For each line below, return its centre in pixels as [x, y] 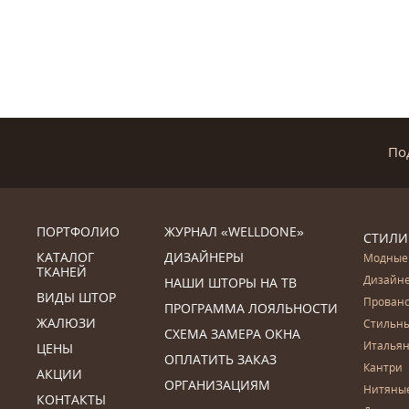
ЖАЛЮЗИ [66, 323]
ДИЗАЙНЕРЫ [204, 257]
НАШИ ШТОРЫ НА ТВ [231, 283]
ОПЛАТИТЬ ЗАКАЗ [220, 359]
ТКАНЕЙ [62, 272]
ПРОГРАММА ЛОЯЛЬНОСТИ [251, 308]
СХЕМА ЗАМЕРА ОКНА [232, 334]
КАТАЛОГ [65, 257]
